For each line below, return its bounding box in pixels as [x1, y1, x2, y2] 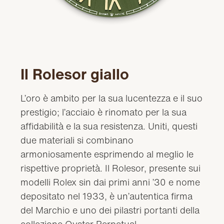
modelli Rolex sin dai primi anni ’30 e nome [20, 175, 200, 188]
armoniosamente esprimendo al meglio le [20, 147, 194, 160]
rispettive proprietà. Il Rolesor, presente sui [20, 161, 201, 174]
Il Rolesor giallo [20, 62, 129, 85]
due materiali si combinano [20, 133, 134, 146]
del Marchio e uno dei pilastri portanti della [20, 203, 200, 216]
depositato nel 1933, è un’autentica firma [20, 189, 193, 202]
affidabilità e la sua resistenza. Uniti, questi [20, 119, 198, 132]
